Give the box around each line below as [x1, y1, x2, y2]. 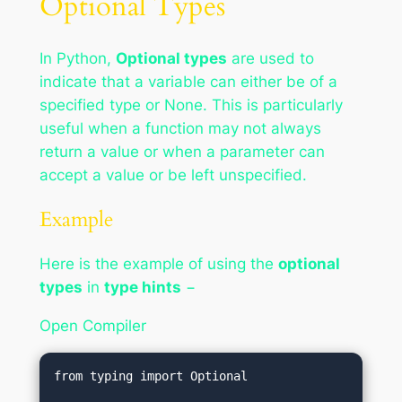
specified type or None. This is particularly [39, 95, 343, 114]
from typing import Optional [54, 369, 249, 384]
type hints [103, 278, 181, 297]
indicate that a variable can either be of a [39, 72, 337, 91]
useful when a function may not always [39, 118, 321, 137]
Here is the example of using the [39, 255, 278, 274]
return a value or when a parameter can [39, 142, 325, 161]
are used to [226, 48, 314, 67]
